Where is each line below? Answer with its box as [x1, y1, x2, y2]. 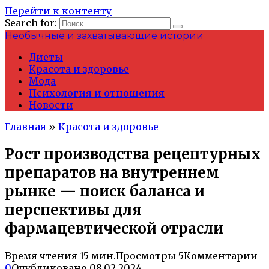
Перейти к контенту [5, 5, 112, 17]
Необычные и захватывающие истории [5, 30, 204, 41]
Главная [5, 121, 46, 133]
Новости [29, 99, 73, 111]
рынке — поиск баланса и [5, 181, 205, 201]
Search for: [5, 17, 57, 29]
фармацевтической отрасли [5, 219, 223, 238]
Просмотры [116, 249, 176, 262]
